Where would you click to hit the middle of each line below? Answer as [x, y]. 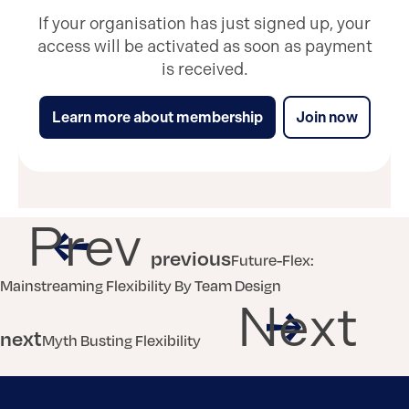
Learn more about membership [157, 117]
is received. [204, 69]
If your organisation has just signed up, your [204, 24]
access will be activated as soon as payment [204, 47]
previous [191, 257]
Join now [326, 117]
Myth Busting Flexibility [121, 340]
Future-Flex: [273, 259]
